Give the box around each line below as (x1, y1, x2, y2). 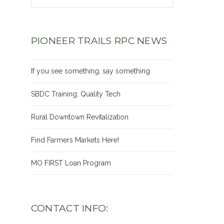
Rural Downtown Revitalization (30, 112, 128, 121)
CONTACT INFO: (30, 202, 108, 214)
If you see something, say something (30, 66, 150, 75)
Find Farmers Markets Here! (30, 135, 119, 144)
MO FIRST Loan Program (30, 158, 111, 167)
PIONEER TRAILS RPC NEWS (30, 35, 167, 47)
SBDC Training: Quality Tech (30, 89, 120, 98)
